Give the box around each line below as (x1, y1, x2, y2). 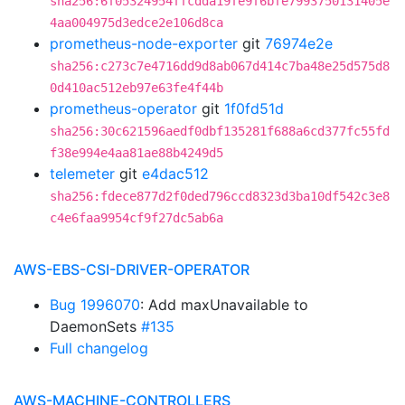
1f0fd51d (224, 99, 284, 118)
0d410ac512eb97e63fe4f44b (50, 80, 223, 95)
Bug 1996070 (50, 296, 140, 314)
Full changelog (50, 339, 148, 357)
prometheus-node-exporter (50, 34, 238, 52)
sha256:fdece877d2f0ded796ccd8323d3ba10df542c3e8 (50, 189, 390, 203)
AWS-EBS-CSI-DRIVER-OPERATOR (14, 260, 250, 278)
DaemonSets (50, 317, 141, 335)
